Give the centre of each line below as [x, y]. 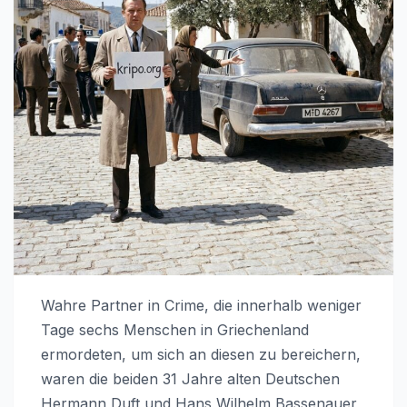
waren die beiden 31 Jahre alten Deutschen [190, 378]
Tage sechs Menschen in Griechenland [175, 329]
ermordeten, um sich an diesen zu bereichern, [201, 354]
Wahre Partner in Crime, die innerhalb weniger [201, 305]
